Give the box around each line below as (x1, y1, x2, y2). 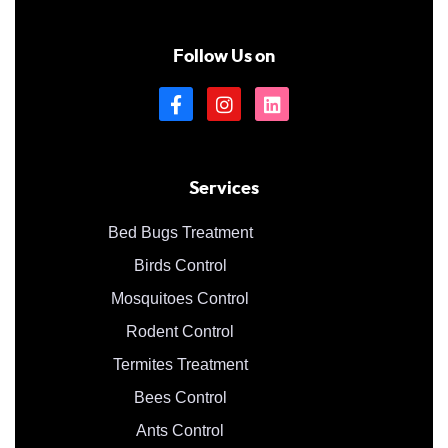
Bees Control (133, 388, 227, 406)
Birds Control (133, 256, 227, 274)
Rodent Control (126, 322, 234, 340)
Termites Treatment (112, 355, 248, 373)
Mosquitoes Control (111, 289, 249, 307)
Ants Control (136, 421, 224, 439)
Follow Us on (173, 48, 275, 66)
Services (189, 179, 259, 198)
